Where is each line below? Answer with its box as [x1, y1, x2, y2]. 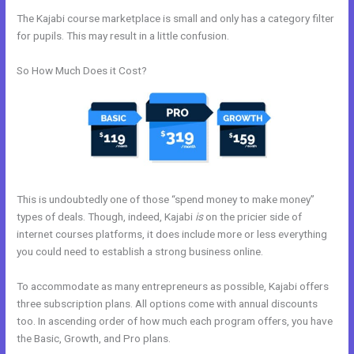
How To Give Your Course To [173, 331, 308, 345]
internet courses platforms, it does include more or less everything [17, 227, 328, 240]
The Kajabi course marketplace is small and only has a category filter [17, 11, 335, 24]
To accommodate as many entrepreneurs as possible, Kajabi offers [17, 279, 330, 292]
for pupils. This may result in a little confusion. [17, 28, 230, 42]
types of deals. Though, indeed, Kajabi [17, 209, 196, 223]
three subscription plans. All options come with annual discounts [17, 296, 318, 310]
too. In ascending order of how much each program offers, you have [17, 314, 333, 327]
